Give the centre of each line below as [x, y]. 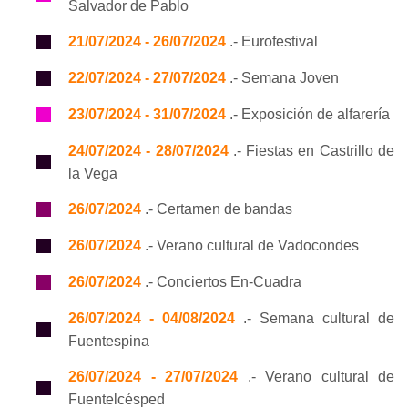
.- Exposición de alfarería [308, 114]
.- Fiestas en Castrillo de [311, 151]
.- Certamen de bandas [217, 209]
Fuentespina [109, 341]
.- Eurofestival [272, 41]
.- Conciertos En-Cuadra [221, 282]
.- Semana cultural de [315, 318]
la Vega [93, 173]
